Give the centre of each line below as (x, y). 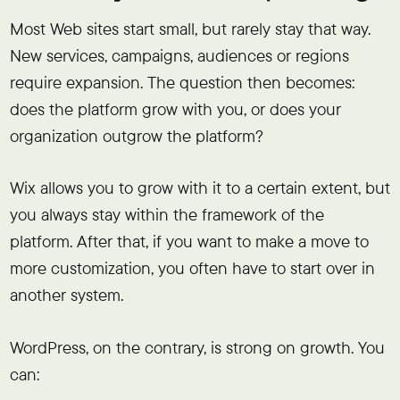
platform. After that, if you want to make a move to (189, 242)
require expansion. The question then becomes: (182, 82)
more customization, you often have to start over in (192, 268)
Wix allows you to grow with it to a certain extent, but (200, 188)
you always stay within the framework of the (167, 215)
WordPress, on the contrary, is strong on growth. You (197, 348)
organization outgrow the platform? (136, 135)
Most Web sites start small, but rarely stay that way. (190, 28)
